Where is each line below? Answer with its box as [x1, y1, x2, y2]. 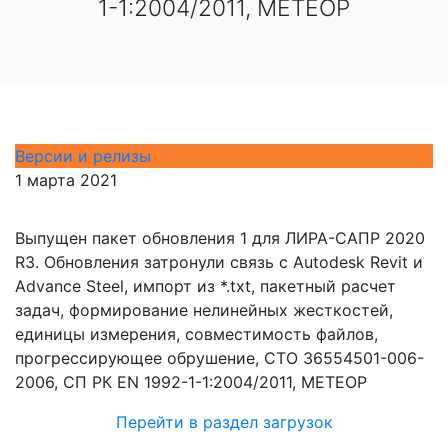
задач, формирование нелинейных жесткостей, [15, 300, 393, 321]
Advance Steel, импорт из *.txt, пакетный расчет [15, 276, 396, 297]
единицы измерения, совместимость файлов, [15, 324, 378, 345]
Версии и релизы [15, 145, 151, 166]
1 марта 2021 [15, 169, 117, 190]
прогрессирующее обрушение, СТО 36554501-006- [15, 348, 424, 369]
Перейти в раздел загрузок [115, 412, 333, 433]
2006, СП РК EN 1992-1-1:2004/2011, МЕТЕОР [15, 372, 367, 393]
